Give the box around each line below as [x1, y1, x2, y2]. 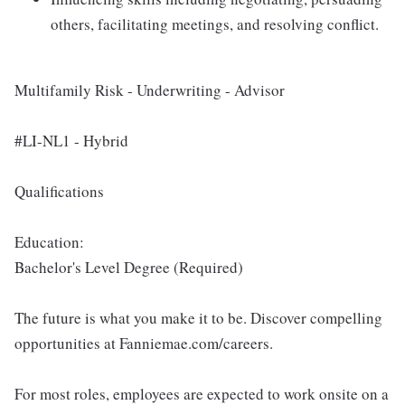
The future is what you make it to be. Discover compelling [14, 307, 382, 328]
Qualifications [14, 181, 104, 202]
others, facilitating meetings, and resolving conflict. [51, 14, 379, 34]
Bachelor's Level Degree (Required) [14, 257, 243, 278]
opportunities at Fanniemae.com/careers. [14, 333, 273, 353]
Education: [14, 231, 84, 252]
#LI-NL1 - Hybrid [14, 130, 128, 151]
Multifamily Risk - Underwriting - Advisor [14, 80, 285, 100]
